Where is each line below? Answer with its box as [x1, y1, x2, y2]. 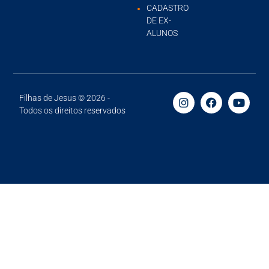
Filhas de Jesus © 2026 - [19, 92, 110, 103]
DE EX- [147, 16, 171, 26]
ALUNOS [147, 28, 178, 38]
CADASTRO [147, 3, 189, 13]
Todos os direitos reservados [19, 105, 126, 115]
